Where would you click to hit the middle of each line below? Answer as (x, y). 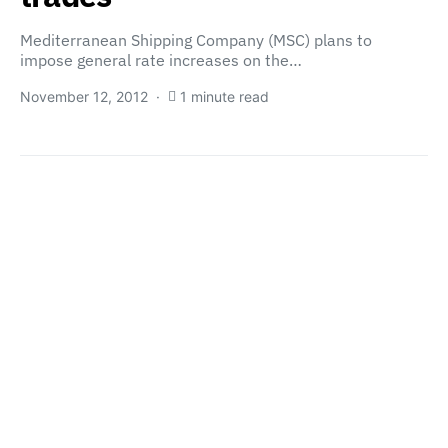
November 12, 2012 (84, 96)
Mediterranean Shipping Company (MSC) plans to (196, 40)
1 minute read (224, 96)
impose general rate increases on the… (161, 60)
